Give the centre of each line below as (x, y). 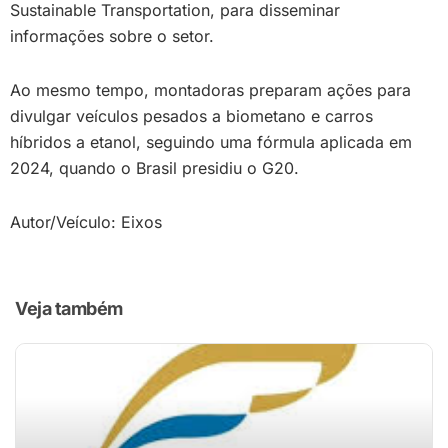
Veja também (69, 308)
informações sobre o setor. (112, 36)
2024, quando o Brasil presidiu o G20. (154, 168)
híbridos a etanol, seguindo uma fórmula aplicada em (211, 142)
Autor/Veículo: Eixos (86, 222)
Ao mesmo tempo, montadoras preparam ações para (210, 90)
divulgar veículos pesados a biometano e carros (191, 116)
